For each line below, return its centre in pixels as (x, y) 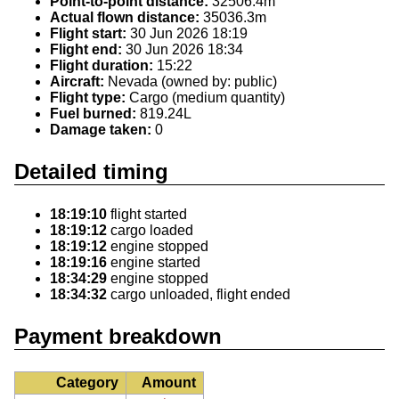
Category (87, 383)
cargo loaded (150, 231)
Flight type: (88, 98)
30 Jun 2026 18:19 (187, 34)
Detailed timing (91, 172)
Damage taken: (101, 130)
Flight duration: (102, 66)
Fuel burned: (93, 114)
